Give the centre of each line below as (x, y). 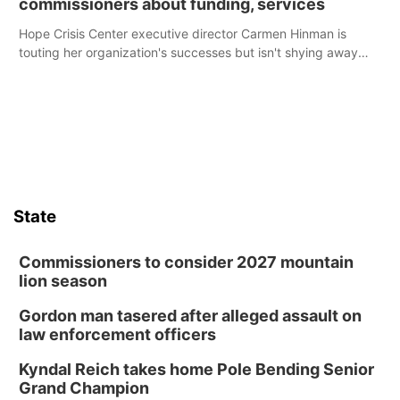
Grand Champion (84, 388)
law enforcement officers (117, 334)
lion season (63, 281)
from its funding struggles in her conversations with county (190, 71)
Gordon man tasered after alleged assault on (190, 316)
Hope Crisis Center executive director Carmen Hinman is (183, 33)
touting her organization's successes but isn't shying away (188, 52)
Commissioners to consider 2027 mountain (186, 262)
